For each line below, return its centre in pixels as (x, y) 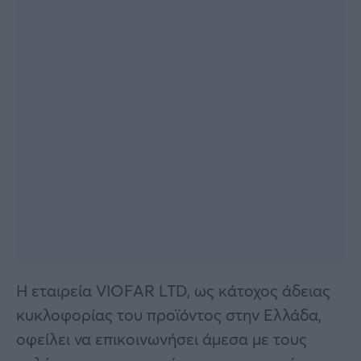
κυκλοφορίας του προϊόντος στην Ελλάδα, (169, 314)
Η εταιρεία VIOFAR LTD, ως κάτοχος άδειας (173, 290)
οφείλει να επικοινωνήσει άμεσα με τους (162, 338)
